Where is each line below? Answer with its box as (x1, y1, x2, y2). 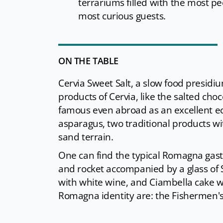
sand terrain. (58, 130, 113, 144)
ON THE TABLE (58, 55, 118, 67)
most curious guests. (78, 9, 166, 23)
